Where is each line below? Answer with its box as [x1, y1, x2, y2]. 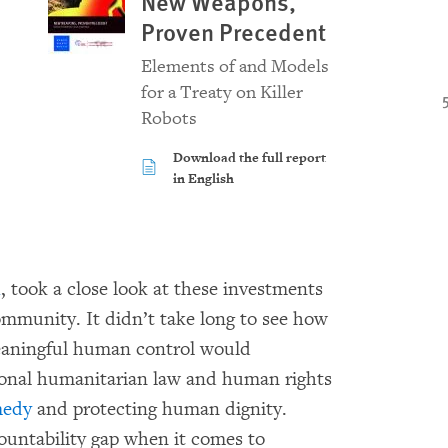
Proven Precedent [140, 14, 326, 48]
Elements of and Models [140, 55, 329, 78]
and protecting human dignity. [32, 397, 287, 421]
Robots [140, 107, 197, 130]
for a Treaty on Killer [140, 81, 303, 104]
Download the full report [172, 150, 326, 166]
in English [172, 171, 234, 187]
